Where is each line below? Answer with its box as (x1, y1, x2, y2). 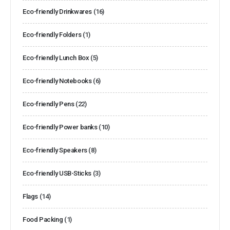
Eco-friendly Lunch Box (23, 53, 89, 62)
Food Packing (23, 215, 63, 223)
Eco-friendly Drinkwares (23, 7, 92, 15)
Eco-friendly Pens (23, 100, 74, 108)
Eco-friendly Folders (23, 30, 82, 39)
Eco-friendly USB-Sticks (23, 169, 92, 177)
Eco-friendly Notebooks (23, 76, 92, 85)
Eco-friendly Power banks (23, 123, 98, 131)
